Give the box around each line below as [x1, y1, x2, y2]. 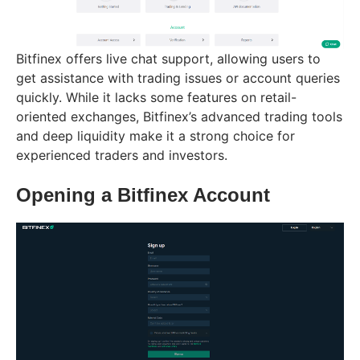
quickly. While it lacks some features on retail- [16, 88, 297, 105]
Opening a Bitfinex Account [16, 183, 270, 206]
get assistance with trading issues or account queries [16, 69, 340, 86]
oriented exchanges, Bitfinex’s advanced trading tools [16, 108, 342, 125]
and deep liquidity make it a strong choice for [16, 127, 295, 144]
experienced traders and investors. [16, 146, 227, 163]
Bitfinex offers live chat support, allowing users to [16, 50, 321, 67]
